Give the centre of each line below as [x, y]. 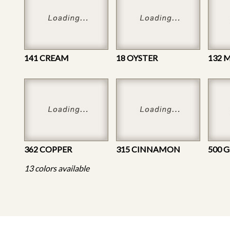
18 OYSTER [137, 57]
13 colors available [57, 168]
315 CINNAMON [148, 149]
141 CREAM [46, 57]
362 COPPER [48, 149]
